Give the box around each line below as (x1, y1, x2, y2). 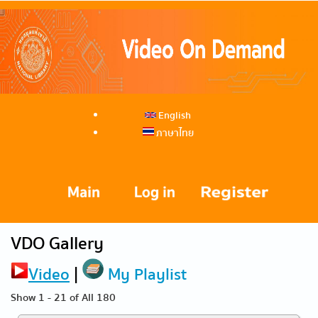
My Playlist (104, 261, 187, 287)
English (156, 107, 191, 124)
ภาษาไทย (153, 125, 194, 141)
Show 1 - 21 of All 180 (11, 289, 116, 306)
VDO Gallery (11, 229, 104, 258)
